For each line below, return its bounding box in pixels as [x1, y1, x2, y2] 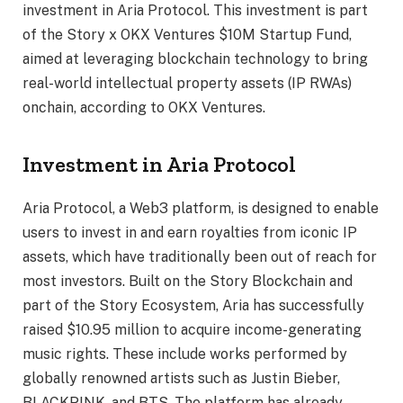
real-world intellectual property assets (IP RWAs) [22, 74, 352, 92]
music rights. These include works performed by [22, 345, 347, 363]
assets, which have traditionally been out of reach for [22, 248, 377, 266]
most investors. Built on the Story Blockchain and [22, 273, 353, 291]
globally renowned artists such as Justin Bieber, [22, 370, 340, 388]
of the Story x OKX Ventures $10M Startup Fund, [22, 25, 352, 43]
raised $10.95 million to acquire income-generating [22, 321, 362, 339]
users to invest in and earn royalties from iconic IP [22, 224, 357, 242]
